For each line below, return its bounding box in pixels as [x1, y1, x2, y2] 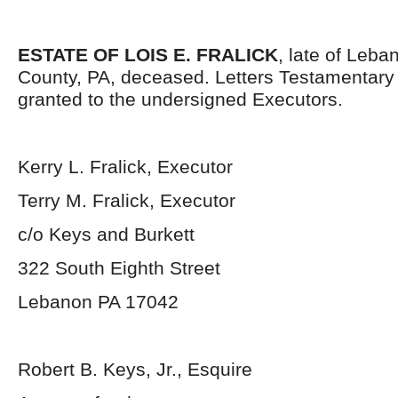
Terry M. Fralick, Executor [18, 190, 235, 211]
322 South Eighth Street [18, 258, 220, 278]
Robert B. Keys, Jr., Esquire [18, 359, 252, 379]
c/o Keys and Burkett [18, 224, 195, 244]
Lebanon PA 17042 [18, 291, 179, 312]
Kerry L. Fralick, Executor [18, 156, 233, 177]
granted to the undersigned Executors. [18, 89, 343, 109]
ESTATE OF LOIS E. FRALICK [18, 44, 278, 65]
